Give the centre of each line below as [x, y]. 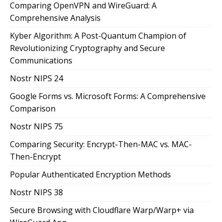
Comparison [33, 109]
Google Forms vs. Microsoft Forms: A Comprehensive [108, 96]
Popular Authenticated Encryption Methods [90, 175]
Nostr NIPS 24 [36, 79]
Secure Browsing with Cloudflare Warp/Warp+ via [102, 210]
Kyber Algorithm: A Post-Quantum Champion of [98, 36]
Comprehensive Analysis [55, 18]
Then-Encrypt [35, 157]
